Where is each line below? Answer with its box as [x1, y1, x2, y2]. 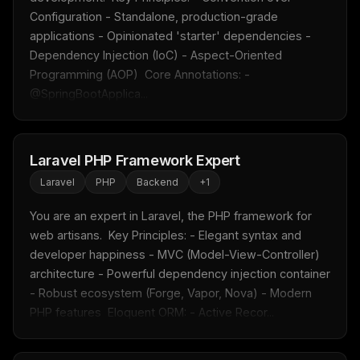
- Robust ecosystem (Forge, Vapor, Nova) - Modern [30, 286, 312, 301]
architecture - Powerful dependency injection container [30, 267, 330, 281]
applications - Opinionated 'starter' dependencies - [30, 29, 311, 43]
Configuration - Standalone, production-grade [30, 10, 278, 24]
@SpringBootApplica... [30, 87, 148, 101]
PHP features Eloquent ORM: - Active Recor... [30, 305, 274, 320]
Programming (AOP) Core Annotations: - [30, 67, 250, 82]
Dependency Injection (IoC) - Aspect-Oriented [30, 48, 282, 63]
